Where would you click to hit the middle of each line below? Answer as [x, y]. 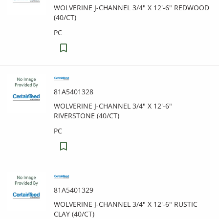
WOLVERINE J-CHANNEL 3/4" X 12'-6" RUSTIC [126, 204]
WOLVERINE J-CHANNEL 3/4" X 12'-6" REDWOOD [131, 8]
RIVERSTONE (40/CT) [87, 116]
